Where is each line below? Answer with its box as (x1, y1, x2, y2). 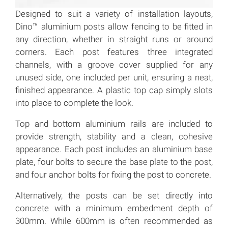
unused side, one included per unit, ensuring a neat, (15, 72, 213, 82)
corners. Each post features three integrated (15, 46, 213, 57)
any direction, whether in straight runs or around (15, 34, 213, 44)
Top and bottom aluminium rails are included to (15, 118, 213, 129)
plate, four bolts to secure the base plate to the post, (15, 156, 213, 167)
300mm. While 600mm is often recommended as (15, 215, 213, 226)
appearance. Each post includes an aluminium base (15, 144, 213, 154)
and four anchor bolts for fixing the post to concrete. (15, 169, 211, 180)
